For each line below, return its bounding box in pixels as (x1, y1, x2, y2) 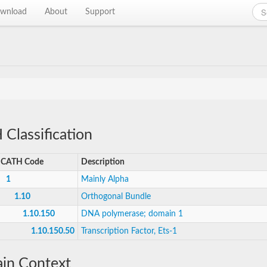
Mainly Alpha (81, 175, 129, 184)
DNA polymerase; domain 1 (81, 210, 183, 218)
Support (85, 8, 116, 16)
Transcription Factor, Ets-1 (81, 227, 177, 235)
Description (81, 158, 125, 166)
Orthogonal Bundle (81, 193, 151, 201)
